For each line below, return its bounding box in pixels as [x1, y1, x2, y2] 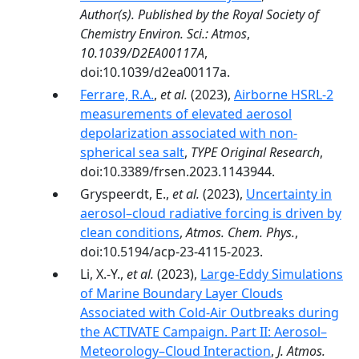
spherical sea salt [80, 143, 184, 161]
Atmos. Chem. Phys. [186, 224, 295, 241]
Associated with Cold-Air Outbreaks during [80, 304, 339, 321]
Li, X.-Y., [80, 265, 127, 283]
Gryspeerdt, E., [80, 185, 172, 203]
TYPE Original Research [191, 143, 320, 161]
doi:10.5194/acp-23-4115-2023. [80, 243, 263, 260]
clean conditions [80, 224, 179, 241]
